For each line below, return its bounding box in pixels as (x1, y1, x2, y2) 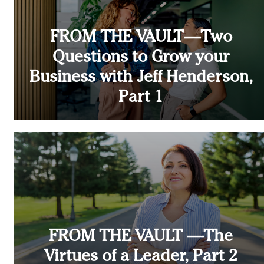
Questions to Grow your (52, 49, 230, 67)
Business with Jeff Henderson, (29, 70, 253, 87)
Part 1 (118, 90, 163, 107)
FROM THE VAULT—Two (49, 29, 232, 47)
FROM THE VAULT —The (49, 229, 233, 246)
